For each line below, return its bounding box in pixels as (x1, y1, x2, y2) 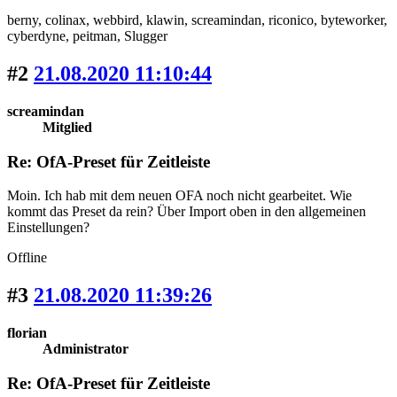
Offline (7, 250, 47, 266)
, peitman (66, 28, 117, 44)
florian (7, 325, 47, 341)
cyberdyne (7, 28, 66, 44)
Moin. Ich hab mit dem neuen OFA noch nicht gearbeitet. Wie (7, 188, 352, 204)
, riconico (261, 12, 314, 28)
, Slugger (117, 28, 167, 44)
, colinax (38, 12, 86, 28)
